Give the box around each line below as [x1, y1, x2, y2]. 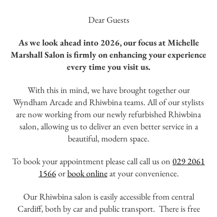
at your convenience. [107, 168, 179, 179]
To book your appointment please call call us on [12, 155, 172, 167]
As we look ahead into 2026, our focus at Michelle [18, 37, 199, 48]
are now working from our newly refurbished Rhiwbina [16, 108, 201, 120]
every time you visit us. [67, 61, 150, 73]
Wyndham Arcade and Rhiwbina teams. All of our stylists [13, 96, 204, 108]
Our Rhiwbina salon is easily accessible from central [23, 190, 194, 202]
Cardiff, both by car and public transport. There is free [17, 202, 200, 214]
